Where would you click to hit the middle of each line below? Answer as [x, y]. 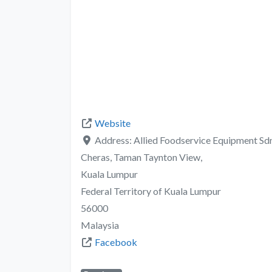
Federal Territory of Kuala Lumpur [151, 191]
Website [113, 123]
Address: [114, 140]
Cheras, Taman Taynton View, [141, 157]
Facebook [116, 242]
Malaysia [100, 225]
